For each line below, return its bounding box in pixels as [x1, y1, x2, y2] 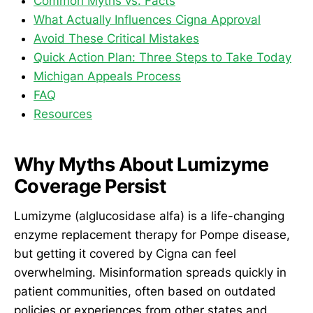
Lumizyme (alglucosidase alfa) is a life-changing [14, 208, 284, 223]
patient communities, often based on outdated [14, 284, 276, 298]
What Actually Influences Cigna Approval [34, 12, 261, 27]
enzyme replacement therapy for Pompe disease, [14, 227, 290, 242]
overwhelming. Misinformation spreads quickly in [14, 265, 286, 279]
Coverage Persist [14, 175, 166, 198]
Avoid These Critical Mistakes [34, 31, 199, 45]
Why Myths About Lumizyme [14, 153, 269, 177]
